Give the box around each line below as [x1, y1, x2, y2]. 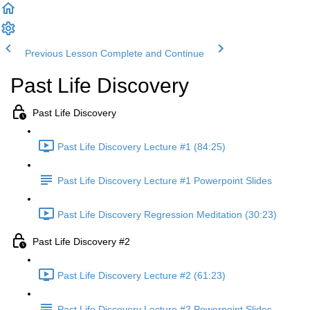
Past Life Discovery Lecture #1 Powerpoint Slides [57, 175, 272, 187]
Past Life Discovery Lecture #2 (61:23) [57, 270, 226, 282]
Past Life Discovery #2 [33, 236, 130, 248]
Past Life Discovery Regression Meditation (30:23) [57, 209, 277, 221]
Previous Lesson [25, 48, 98, 59]
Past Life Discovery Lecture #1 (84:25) [57, 141, 226, 153]
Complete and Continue [100, 48, 204, 59]
